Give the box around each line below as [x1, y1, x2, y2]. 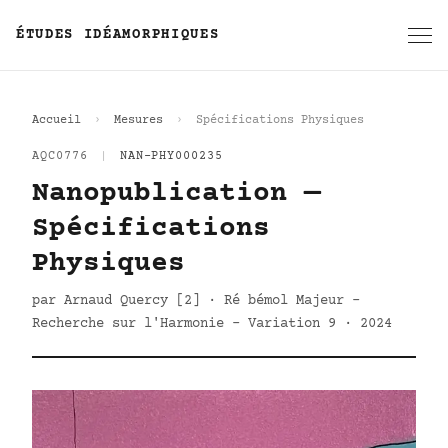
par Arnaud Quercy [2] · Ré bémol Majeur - [32, 293, 360, 309]
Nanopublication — [32, 178, 321, 210]
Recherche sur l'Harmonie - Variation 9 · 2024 [32, 316, 392, 332]
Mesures [114, 114, 163, 127]
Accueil [32, 114, 81, 127]
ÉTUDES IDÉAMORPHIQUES [16, 27, 220, 43]
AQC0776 [32, 150, 88, 163]
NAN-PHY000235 [119, 150, 224, 163]
